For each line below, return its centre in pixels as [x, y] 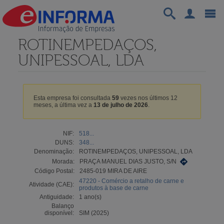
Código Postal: [54, 171]
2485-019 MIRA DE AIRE [113, 171]
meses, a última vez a [63, 105]
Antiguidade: [56, 197]
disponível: [59, 213]
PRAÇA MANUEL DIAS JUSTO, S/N [128, 162]
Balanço [62, 206]
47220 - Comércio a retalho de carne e [131, 181]
